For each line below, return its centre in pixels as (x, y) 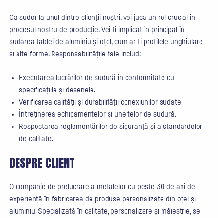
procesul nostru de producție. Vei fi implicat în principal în (97, 30)
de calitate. (36, 139)
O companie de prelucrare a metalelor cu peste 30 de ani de (102, 187)
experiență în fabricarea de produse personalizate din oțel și (102, 199)
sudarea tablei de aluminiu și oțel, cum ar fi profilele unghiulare (106, 42)
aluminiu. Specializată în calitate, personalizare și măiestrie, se (104, 211)
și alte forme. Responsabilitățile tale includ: (75, 54)
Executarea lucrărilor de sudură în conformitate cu (96, 78)
